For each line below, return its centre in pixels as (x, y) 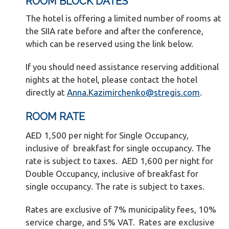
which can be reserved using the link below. (111, 44)
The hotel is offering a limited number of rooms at (123, 18)
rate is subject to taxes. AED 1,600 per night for (119, 161)
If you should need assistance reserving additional (122, 67)
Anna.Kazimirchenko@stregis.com (133, 92)
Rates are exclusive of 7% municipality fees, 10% (121, 209)
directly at (46, 92)
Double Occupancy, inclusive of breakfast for (112, 174)
